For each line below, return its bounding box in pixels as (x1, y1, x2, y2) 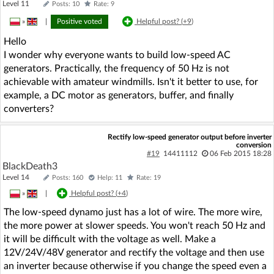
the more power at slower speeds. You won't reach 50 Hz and (4, 220, 265, 231)
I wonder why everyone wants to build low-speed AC (4, 50, 231, 60)
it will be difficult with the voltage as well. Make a (4, 234, 216, 244)
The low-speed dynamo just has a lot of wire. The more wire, (4, 207, 262, 217)
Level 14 (2, 173, 40, 181)
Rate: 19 (136, 174, 161, 181)
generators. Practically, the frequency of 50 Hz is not (4, 63, 229, 73)
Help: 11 (97, 174, 122, 181)
